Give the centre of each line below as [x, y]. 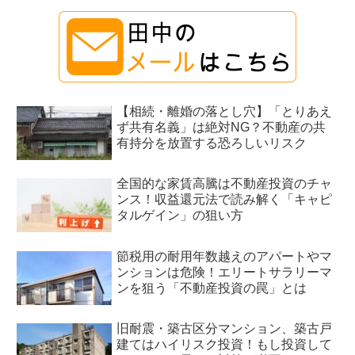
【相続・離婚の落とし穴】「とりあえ [225, 111]
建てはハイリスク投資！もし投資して [225, 345]
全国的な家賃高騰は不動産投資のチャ [225, 184]
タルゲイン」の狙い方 [180, 216]
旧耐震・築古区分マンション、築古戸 [225, 329]
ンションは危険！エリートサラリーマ [225, 272]
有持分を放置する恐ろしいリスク [212, 143]
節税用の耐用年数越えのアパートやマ [225, 256]
